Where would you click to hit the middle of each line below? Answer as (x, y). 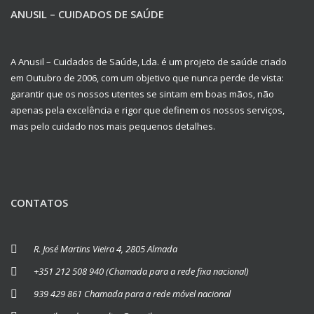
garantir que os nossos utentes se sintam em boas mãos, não (142, 94)
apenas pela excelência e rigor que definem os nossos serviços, (148, 110)
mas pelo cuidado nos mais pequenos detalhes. (113, 126)
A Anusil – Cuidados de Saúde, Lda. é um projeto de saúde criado (149, 61)
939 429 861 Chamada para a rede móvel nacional (132, 293)
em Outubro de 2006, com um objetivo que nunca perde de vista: (147, 77)
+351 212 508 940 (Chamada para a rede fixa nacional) (141, 271)
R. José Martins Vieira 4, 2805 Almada (105, 248)
